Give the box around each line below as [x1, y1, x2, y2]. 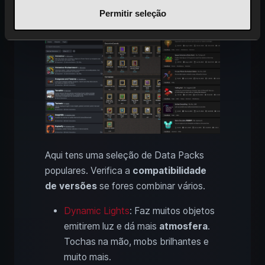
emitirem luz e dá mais [64, 221, 159, 232]
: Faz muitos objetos [130, 205, 215, 217]
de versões [45, 180, 97, 192]
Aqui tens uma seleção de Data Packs [45, 150, 204, 161]
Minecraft [45, 1, 96, 14]
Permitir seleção [99, 8, 166, 18]
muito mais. [64, 251, 111, 263]
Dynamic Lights [64, 205, 130, 217]
